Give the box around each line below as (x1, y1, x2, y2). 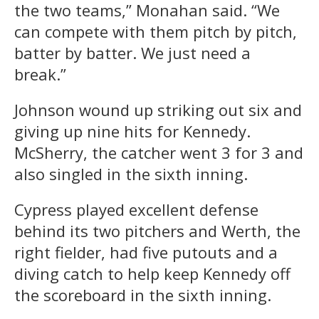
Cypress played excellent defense (14, 198, 258, 220)
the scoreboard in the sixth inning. (14, 283, 271, 305)
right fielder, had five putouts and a (14, 241, 278, 263)
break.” (14, 63, 66, 85)
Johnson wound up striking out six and (14, 98, 302, 120)
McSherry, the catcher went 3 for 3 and (14, 141, 303, 163)
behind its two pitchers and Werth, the (14, 219, 300, 241)
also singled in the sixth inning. (14, 162, 248, 184)
